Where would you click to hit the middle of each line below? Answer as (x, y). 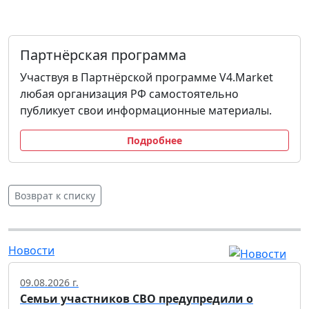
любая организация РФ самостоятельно (129, 93)
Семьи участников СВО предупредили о (137, 299)
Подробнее (154, 140)
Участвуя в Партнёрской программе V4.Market (147, 77)
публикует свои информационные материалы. (146, 110)
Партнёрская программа (103, 54)
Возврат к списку (55, 195)
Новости (31, 250)
